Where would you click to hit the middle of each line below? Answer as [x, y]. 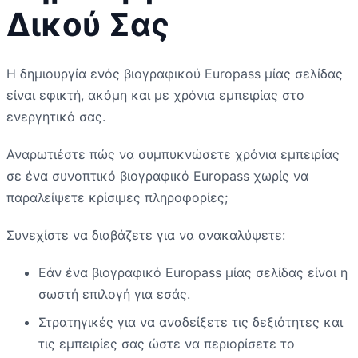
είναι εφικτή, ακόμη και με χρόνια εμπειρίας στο [155, 95]
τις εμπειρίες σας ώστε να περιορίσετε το [167, 343]
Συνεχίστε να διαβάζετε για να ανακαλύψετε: [146, 235]
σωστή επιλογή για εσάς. [114, 294]
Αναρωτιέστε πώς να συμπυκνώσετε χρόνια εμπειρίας [173, 154]
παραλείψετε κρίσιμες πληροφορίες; [117, 197]
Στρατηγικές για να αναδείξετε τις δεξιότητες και [191, 322]
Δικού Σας [88, 24]
